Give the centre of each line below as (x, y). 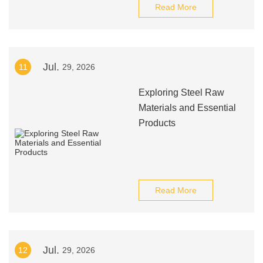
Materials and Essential (187, 108)
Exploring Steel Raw (181, 92)
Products (157, 123)
